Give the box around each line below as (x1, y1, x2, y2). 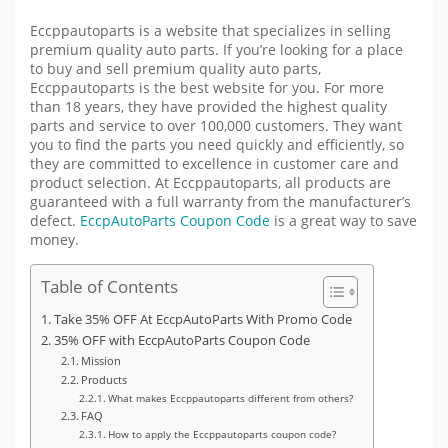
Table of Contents (41, 274, 178, 298)
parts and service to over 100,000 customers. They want (30, 117, 402, 136)
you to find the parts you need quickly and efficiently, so (30, 136, 404, 155)
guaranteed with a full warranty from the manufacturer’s (30, 193, 411, 212)
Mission (81, 352, 122, 368)
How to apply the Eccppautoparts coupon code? (107, 426, 336, 441)
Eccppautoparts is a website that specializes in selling (30, 22, 391, 41)
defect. (30, 212, 80, 231)
